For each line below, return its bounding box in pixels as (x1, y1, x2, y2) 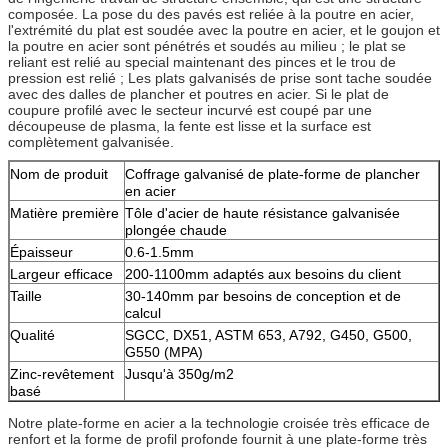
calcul (125, 304, 161, 321)
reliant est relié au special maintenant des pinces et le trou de (8, 53, 396, 70)
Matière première (10, 204, 119, 221)
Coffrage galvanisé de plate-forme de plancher (125, 165, 420, 182)
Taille (10, 287, 42, 304)
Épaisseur (10, 243, 73, 260)
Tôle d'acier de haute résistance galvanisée (125, 204, 400, 221)
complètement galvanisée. (8, 133, 174, 150)
